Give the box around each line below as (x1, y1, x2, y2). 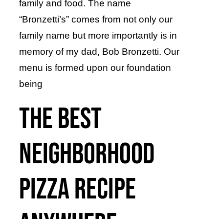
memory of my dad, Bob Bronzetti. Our (19, 46, 179, 57)
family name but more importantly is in (19, 30, 177, 41)
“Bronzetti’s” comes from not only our (19, 14, 173, 24)
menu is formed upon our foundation (19, 62, 171, 73)
